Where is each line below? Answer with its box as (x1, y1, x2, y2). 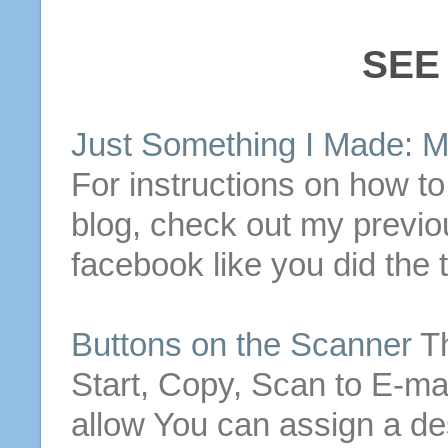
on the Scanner (181, 326, 412, 363)
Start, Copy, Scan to (70, 366, 371, 403)
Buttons (70, 326, 182, 363)
